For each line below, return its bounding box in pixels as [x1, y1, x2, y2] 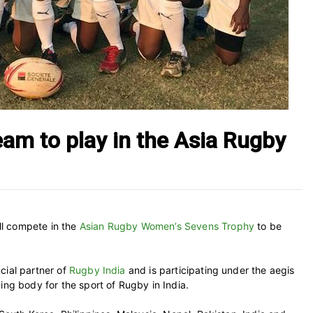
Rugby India [68, 263, 126, 276]
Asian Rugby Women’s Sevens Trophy [79, 219, 255, 232]
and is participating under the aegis [125, 263, 295, 276]
